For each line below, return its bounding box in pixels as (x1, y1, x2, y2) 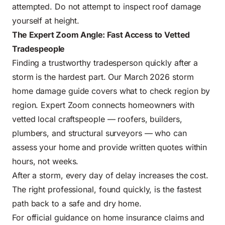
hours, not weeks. (12, 156, 79, 167)
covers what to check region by (89, 86, 210, 96)
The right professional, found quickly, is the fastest (12, 184, 201, 195)
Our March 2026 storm (108, 72, 194, 82)
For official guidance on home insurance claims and (12, 212, 205, 223)
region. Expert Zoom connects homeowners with (12, 100, 194, 110)
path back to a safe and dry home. (12, 198, 142, 209)
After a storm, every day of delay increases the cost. (12, 170, 208, 181)
